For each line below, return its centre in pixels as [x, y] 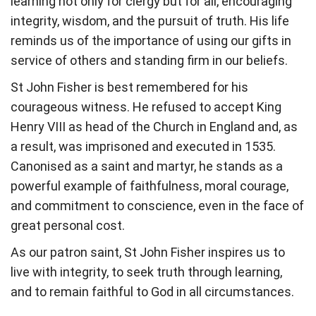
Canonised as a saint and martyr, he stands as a [147, 166]
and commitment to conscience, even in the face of [157, 206]
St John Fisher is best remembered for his [129, 87]
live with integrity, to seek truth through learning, [146, 272]
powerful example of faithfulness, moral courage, [150, 186]
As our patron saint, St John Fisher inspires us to [148, 252]
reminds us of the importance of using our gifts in [151, 41]
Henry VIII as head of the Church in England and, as [154, 127]
